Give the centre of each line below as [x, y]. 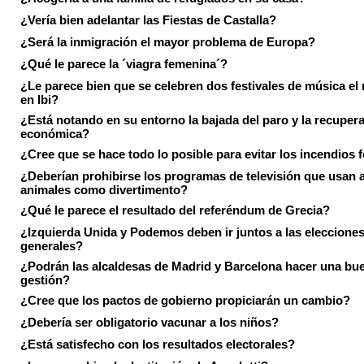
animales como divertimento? [104, 189]
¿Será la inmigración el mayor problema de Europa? [168, 42]
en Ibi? [39, 99]
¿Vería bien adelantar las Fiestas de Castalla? [148, 20]
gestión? [45, 279]
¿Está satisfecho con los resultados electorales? [158, 344]
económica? [55, 133]
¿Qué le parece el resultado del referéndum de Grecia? [175, 210]
